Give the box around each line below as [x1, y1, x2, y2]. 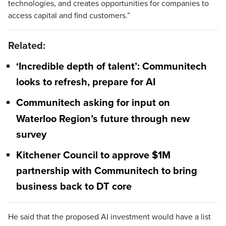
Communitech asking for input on [16, 97, 170, 109]
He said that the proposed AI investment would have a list [8, 212, 211, 222]
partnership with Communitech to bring [16, 165, 197, 178]
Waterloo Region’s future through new [16, 112, 190, 125]
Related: [8, 40, 45, 52]
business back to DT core [16, 181, 132, 193]
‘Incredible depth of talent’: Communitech [16, 61, 207, 73]
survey [16, 128, 46, 141]
